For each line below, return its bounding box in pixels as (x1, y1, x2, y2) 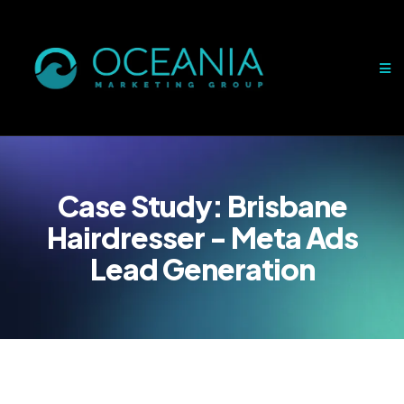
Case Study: (57, 188, 227, 224)
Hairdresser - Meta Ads (46, 219, 358, 255)
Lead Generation (89, 251, 315, 287)
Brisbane (226, 188, 347, 224)
